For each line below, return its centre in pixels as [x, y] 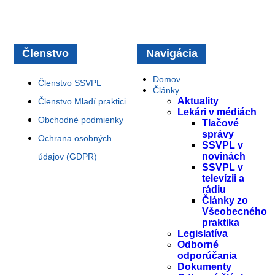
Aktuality [198, 101]
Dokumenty [204, 266]
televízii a [223, 178]
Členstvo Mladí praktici [82, 101]
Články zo [225, 200]
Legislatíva [203, 233]
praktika [221, 222]
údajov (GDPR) [68, 156]
